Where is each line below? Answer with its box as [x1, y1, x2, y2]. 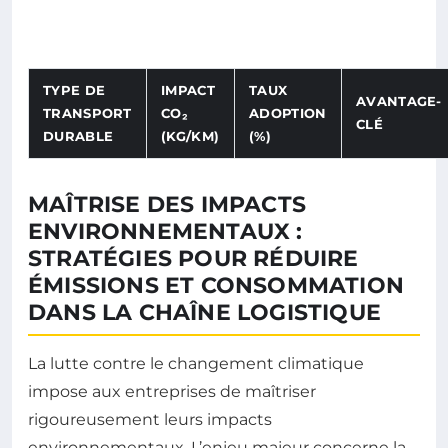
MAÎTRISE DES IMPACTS [28, 190, 306, 218]
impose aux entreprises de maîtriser [28, 381, 316, 401]
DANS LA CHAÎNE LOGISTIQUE [28, 298, 382, 326]
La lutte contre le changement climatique [28, 353, 364, 373]
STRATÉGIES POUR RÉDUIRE [28, 244, 359, 272]
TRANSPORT [43, 104, 132, 121]
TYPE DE [43, 81, 106, 98]
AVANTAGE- [356, 92, 442, 109]
